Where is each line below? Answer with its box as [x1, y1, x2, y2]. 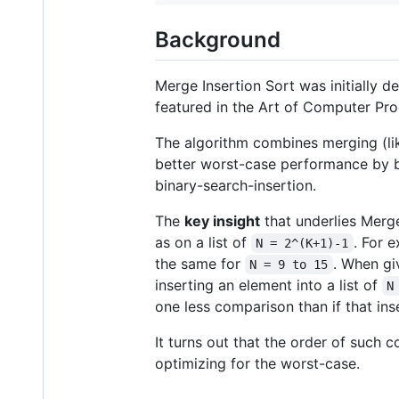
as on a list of [155, 233, 251, 252]
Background [155, 26, 281, 53]
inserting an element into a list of [155, 276, 382, 295]
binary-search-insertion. [155, 176, 316, 195]
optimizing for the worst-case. [155, 354, 360, 373]
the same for [155, 255, 245, 273]
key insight [184, 212, 260, 231]
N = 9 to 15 [249, 257, 329, 273]
